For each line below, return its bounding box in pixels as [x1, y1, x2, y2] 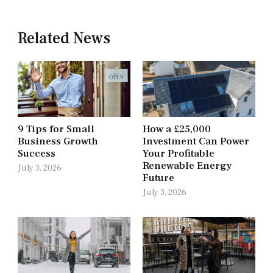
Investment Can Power [143, 135, 249, 149]
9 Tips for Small [17, 122, 94, 136]
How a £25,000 [143, 122, 211, 136]
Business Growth [17, 135, 98, 149]
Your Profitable [143, 147, 214, 161]
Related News [17, 27, 110, 49]
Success [17, 147, 55, 161]
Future [143, 171, 174, 185]
